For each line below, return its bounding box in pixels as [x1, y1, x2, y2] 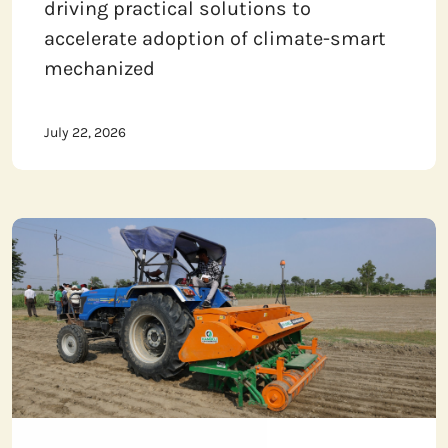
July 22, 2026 [44, 124, 126, 142]
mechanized [44, 57, 155, 81]
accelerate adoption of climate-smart [44, 27, 386, 51]
